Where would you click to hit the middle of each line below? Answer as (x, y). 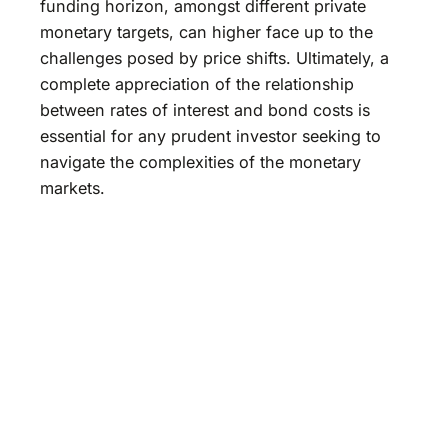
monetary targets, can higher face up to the (206, 32)
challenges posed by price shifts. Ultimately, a (214, 58)
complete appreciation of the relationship (197, 84)
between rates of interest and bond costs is (205, 110)
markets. (72, 188)
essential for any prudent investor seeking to (210, 136)
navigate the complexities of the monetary (200, 162)
